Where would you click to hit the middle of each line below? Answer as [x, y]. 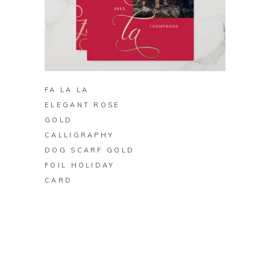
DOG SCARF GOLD [90, 150]
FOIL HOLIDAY [80, 165]
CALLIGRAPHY [80, 135]
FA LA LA [67, 90]
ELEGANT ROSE [83, 105]
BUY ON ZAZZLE [135, 57]
